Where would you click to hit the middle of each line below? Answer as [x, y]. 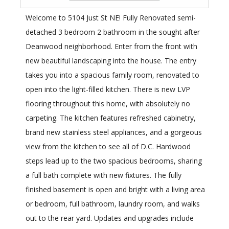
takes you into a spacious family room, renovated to [112, 75]
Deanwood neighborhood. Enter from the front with [111, 47]
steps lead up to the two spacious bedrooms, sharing [114, 161]
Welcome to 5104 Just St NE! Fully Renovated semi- [111, 18]
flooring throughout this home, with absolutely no [108, 104]
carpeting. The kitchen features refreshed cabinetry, [111, 118]
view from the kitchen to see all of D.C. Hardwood [108, 147]
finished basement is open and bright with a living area [115, 190]
